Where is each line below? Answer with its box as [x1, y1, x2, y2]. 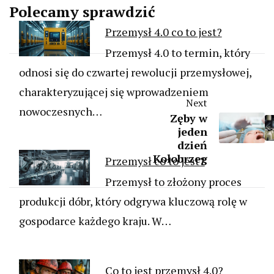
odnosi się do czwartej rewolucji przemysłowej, [19, 65, 251, 80]
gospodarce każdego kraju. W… [19, 213, 171, 229]
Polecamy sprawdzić [9, 2, 155, 22]
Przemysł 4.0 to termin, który [105, 45, 250, 61]
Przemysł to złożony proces [105, 174, 242, 190]
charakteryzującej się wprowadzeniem [19, 84, 209, 100]
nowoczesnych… [19, 104, 102, 119]
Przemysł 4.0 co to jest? [105, 24, 222, 40]
